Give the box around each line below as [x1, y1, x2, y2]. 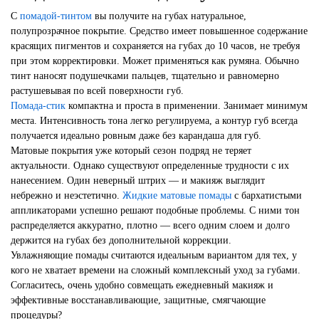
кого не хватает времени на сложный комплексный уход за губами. [11, 264, 300, 276]
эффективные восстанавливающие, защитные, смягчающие [11, 294, 266, 305]
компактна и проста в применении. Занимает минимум [66, 100, 308, 111]
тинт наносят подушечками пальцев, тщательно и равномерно [11, 70, 279, 81]
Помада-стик [11, 100, 66, 111]
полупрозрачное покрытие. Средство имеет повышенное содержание [11, 25, 308, 36]
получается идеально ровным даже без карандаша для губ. [11, 130, 261, 141]
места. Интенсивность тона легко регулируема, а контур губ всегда [11, 115, 298, 126]
